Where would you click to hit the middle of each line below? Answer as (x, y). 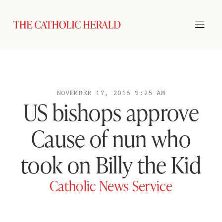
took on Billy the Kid (111, 164)
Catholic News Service (111, 186)
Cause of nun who (111, 138)
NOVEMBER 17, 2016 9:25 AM (111, 94)
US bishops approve (111, 112)
